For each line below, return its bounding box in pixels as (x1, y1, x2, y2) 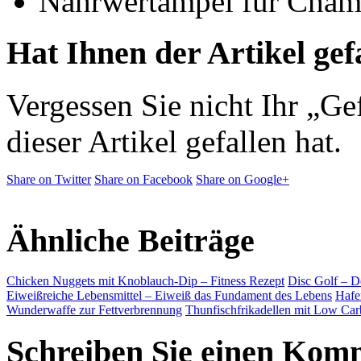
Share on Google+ (196, 172, 289, 186)
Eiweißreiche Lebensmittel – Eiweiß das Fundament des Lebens (6, 288, 332, 303)
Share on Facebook (94, 172, 193, 186)
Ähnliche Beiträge (6, 222, 255, 259)
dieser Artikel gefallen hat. (6, 123, 342, 159)
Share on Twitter (6, 172, 91, 186)
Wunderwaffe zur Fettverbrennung (6, 303, 182, 317)
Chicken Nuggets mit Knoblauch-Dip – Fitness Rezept (6, 274, 284, 288)
